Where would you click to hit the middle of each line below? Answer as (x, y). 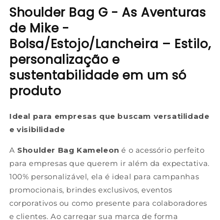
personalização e (65, 59)
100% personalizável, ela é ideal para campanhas (104, 176)
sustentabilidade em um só (98, 75)
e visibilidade (37, 129)
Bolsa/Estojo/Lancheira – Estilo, (110, 44)
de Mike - (39, 28)
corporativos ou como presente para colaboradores (108, 203)
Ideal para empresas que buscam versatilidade (110, 116)
